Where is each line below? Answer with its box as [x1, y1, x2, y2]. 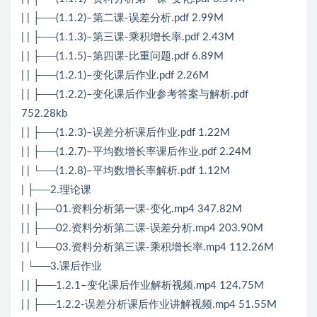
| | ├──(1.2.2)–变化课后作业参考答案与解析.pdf [21, 88, 248, 100]
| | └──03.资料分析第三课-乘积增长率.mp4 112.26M [21, 241, 274, 253]
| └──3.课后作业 [21, 260, 102, 272]
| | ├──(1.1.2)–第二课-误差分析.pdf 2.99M [21, 12, 224, 23]
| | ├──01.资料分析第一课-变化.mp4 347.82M [21, 203, 242, 214]
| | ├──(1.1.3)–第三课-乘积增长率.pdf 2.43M [21, 31, 234, 42]
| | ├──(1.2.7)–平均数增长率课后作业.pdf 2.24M [21, 146, 251, 157]
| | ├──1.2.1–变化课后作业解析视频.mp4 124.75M [21, 279, 264, 291]
